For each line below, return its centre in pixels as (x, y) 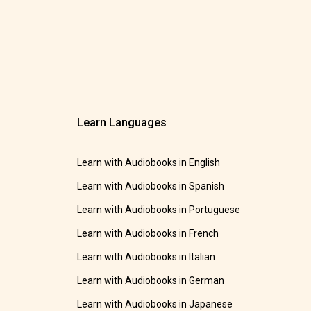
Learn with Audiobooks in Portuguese (159, 210)
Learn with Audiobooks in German (151, 281)
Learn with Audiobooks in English (149, 163)
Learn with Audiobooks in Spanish (151, 186)
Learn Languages (122, 123)
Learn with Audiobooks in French (148, 234)
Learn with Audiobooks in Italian (146, 257)
